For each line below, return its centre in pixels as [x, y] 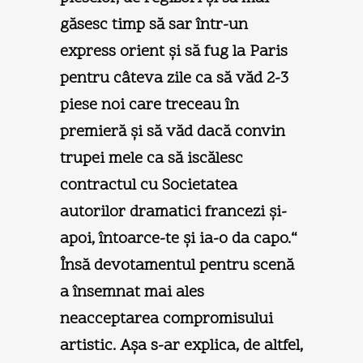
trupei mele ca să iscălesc [152, 158]
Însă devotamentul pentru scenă [177, 265]
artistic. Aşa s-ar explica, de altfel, [181, 346]
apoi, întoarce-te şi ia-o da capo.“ [179, 239]
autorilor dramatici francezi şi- [173, 212]
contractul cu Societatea [149, 185]
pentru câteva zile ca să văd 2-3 [174, 78]
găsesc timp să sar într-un [154, 25]
